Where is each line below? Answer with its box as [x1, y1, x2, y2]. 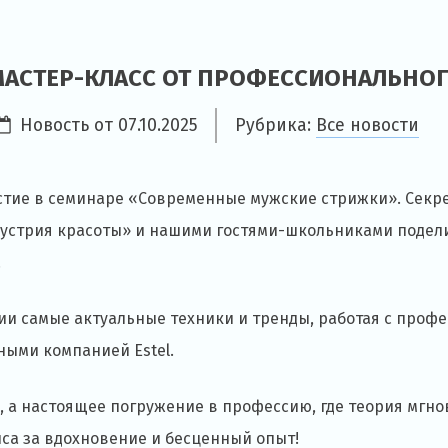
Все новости [315, 114, 419, 136]
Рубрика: [234, 114, 316, 136]
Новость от [19, 114, 118, 136]
